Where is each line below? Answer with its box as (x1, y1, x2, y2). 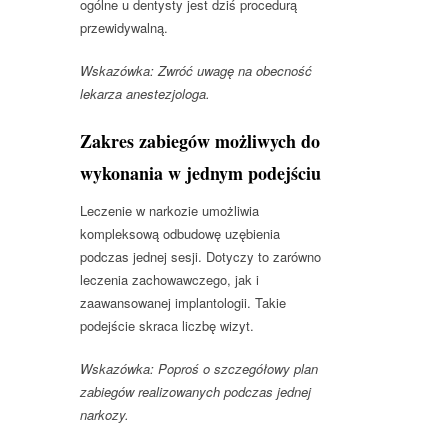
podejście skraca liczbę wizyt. (80, 315, 254, 335)
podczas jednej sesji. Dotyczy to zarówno (80, 246, 321, 266)
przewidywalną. (80, 17, 168, 37)
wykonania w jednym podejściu (80, 159, 321, 186)
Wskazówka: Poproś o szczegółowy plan (80, 358, 318, 378)
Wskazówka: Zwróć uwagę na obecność (80, 60, 312, 80)
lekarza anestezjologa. (80, 83, 210, 103)
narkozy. (80, 404, 129, 424)
